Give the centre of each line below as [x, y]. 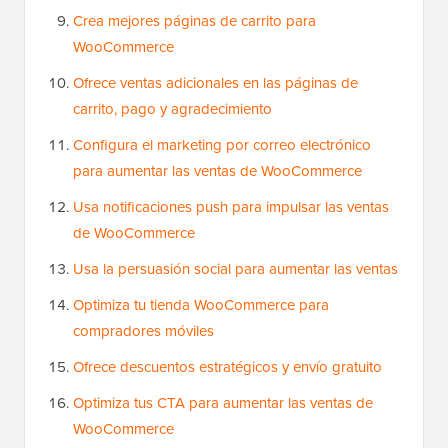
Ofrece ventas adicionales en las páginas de [215, 83]
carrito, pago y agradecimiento [172, 109]
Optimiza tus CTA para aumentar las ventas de [223, 403]
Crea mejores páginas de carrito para [194, 21]
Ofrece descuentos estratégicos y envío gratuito [227, 367]
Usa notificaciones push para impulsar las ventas [231, 207]
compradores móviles [143, 331]
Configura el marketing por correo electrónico [222, 145]
